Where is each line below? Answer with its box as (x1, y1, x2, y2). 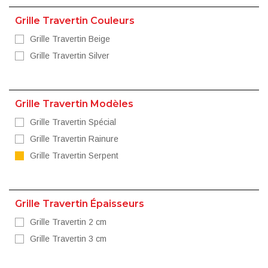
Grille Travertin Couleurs (15, 14, 135, 26)
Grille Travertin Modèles (15, 98, 133, 109)
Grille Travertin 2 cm (30, 217, 106, 227)
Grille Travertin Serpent (30, 150, 118, 160)
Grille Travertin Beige (30, 33, 110, 44)
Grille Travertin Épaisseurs (15, 197, 144, 209)
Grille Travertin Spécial (30, 117, 116, 127)
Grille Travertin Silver (30, 50, 109, 60)
